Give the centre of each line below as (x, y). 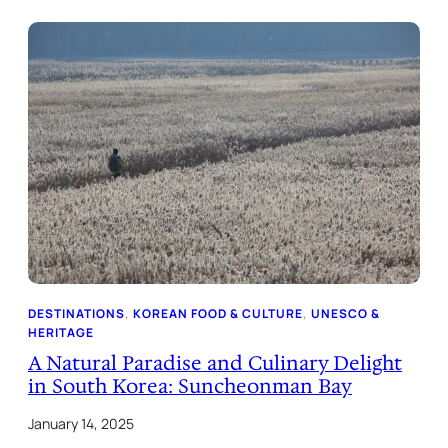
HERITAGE (61, 333)
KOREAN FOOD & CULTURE (218, 314)
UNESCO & (345, 314)
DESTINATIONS (76, 314)
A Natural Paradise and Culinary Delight (215, 363)
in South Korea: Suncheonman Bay (190, 386)
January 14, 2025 (81, 424)
